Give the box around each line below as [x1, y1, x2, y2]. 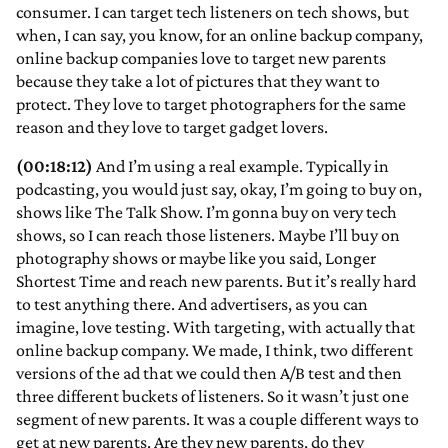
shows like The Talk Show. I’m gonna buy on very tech [16, 202, 397, 223]
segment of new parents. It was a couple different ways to [16, 409, 419, 430]
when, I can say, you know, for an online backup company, [16, 25, 423, 46]
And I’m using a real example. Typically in [93, 156, 389, 177]
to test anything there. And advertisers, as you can [16, 294, 368, 315]
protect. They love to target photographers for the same [16, 94, 406, 115]
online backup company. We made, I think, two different [16, 340, 413, 361]
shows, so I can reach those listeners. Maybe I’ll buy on [16, 225, 400, 246]
